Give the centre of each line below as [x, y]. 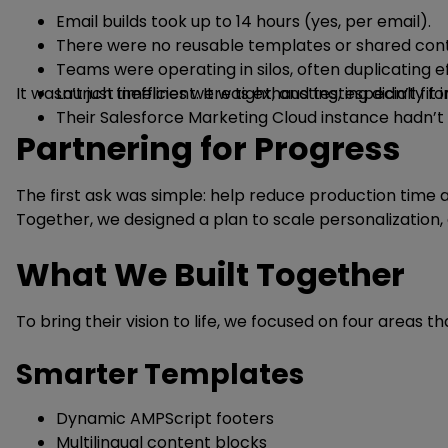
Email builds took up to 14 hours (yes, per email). [243, 21]
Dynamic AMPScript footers [165, 418]
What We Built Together [210, 274]
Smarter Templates [160, 374]
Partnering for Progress [208, 148]
